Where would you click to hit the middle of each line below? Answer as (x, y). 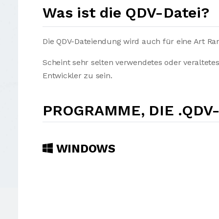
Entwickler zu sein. (77, 76)
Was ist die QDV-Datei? (126, 12)
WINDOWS (84, 149)
